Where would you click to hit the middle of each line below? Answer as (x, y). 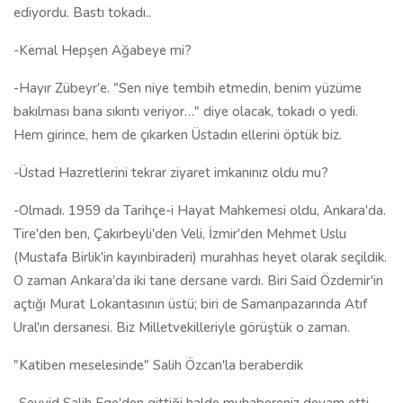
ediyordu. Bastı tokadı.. (82, 13)
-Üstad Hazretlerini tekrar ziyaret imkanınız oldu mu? (171, 173)
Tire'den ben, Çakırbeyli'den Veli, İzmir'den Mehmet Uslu (180, 234)
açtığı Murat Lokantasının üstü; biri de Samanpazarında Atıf (190, 304)
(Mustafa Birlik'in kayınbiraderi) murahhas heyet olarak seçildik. (200, 257)
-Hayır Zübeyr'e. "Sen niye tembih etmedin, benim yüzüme (188, 88)
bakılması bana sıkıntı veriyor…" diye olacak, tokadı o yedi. (186, 112)
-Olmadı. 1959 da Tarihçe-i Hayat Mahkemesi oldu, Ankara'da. (200, 210)
